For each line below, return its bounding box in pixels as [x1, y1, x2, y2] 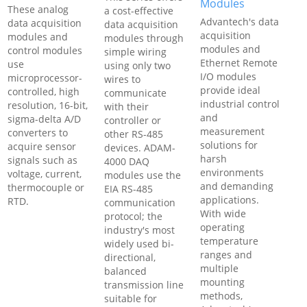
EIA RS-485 [103, 182, 153, 195]
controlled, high [8, 85, 80, 98]
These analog [8, 3, 69, 16]
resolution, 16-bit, [8, 99, 88, 112]
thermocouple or [8, 181, 85, 194]
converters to [8, 126, 69, 139]
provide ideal [200, 84, 261, 97]
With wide [200, 207, 247, 220]
